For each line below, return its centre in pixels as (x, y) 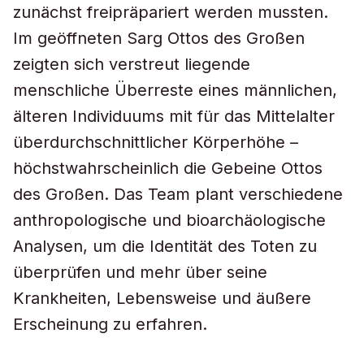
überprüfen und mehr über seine (140, 272)
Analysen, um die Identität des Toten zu (165, 246)
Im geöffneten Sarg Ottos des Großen (159, 38)
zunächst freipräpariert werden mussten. (171, 12)
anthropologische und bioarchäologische (169, 220)
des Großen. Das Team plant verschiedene (178, 194)
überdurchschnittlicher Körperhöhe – (156, 142)
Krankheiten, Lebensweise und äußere (162, 298)
